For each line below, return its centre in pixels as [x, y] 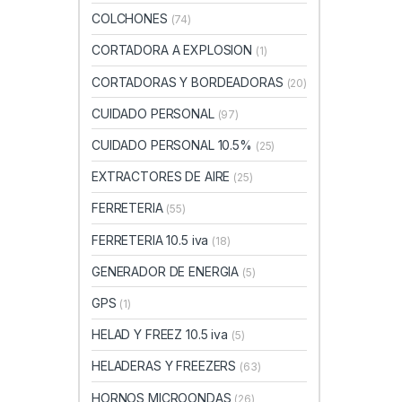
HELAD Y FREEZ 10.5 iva [162, 335]
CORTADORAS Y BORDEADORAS [189, 82]
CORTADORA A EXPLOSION [174, 50]
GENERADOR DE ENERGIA [167, 271]
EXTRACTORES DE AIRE [163, 177]
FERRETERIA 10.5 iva [152, 240]
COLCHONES [131, 19]
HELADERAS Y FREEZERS [166, 366]
